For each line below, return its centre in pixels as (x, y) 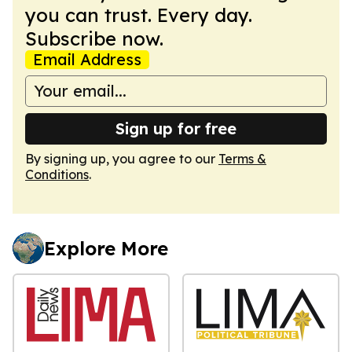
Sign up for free (176, 128)
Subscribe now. (94, 38)
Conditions (57, 174)
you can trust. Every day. (139, 15)
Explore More (106, 248)
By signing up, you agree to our (122, 158)
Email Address (87, 59)
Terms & (242, 158)
